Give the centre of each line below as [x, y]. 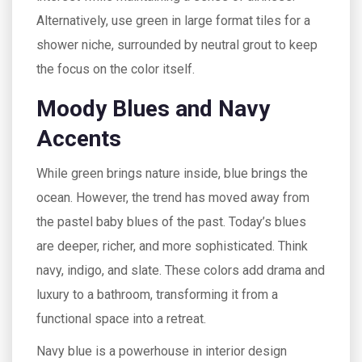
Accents [79, 139]
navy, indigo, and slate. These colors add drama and [181, 270]
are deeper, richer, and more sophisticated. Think [172, 246]
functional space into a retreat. [121, 319]
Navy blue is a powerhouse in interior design [162, 351]
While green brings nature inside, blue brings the [172, 173]
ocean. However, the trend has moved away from [173, 198]
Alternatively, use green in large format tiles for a [173, 21]
